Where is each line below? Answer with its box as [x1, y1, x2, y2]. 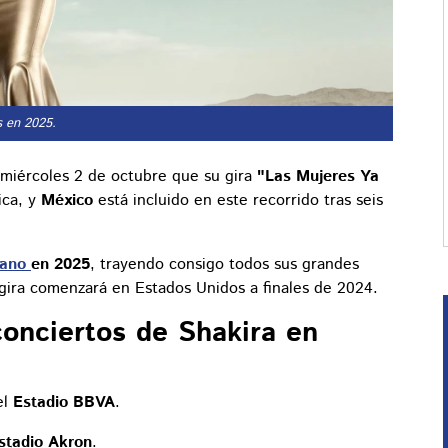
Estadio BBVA [13, 391, 115, 415]
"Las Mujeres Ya [257, 165, 379, 189]
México [41, 189, 93, 213]
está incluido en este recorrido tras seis [93, 189, 383, 213]
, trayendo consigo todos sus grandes [90, 253, 359, 277]
